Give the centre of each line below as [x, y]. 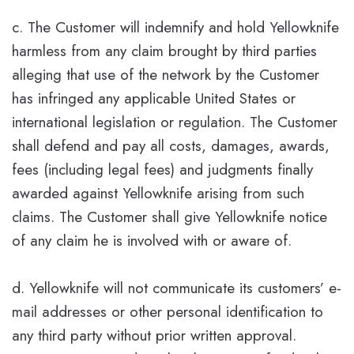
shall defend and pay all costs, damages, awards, [171, 145]
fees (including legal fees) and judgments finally [162, 169]
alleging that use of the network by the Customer [166, 74]
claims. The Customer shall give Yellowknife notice [169, 217]
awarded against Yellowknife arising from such [158, 193]
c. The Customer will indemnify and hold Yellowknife [175, 27]
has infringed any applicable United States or [154, 98]
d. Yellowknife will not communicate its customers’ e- [177, 288]
